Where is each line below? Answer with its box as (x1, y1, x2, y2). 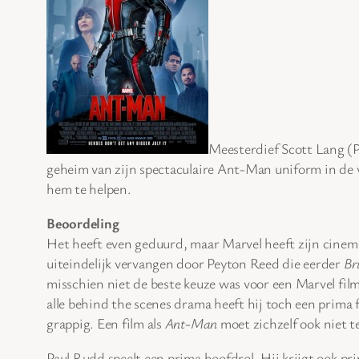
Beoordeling (46, 212, 119, 232)
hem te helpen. (46, 178, 131, 198)
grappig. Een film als (46, 313, 165, 333)
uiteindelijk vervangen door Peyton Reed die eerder (46, 252, 344, 272)
